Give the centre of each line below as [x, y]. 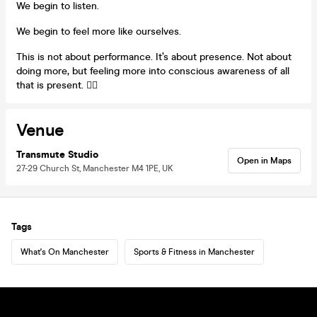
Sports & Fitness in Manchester [194, 252]
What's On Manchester [65, 252]
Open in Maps [264, 160]
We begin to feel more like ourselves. [99, 31]
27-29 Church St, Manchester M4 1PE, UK [95, 168]
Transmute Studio [57, 154]
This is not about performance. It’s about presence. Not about [154, 57]
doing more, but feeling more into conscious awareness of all [153, 71]
